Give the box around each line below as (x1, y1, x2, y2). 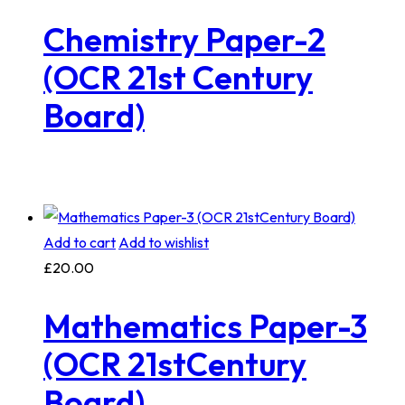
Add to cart (43, 233, 116, 252)
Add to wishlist (118, 233, 209, 252)
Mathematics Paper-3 (43, 306, 367, 347)
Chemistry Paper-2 (43, 18, 325, 60)
